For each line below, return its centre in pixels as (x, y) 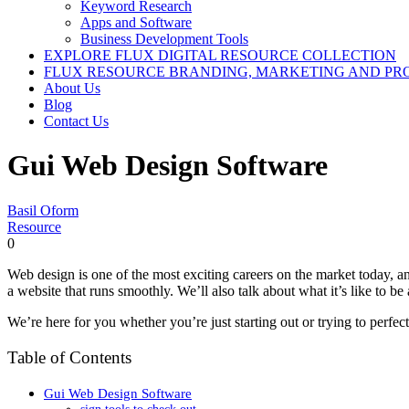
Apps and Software (136, 22)
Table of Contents (69, 358)
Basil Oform (43, 210)
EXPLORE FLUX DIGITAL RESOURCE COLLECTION (220, 55)
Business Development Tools (164, 39)
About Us (72, 88)
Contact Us (76, 121)
